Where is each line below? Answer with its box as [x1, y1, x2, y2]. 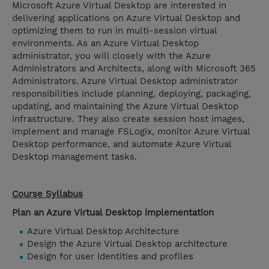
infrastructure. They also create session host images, [12, 113, 244, 125]
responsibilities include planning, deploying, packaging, [12, 88, 251, 100]
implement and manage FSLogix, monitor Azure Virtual [12, 126, 250, 138]
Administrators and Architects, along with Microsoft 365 [12, 63, 256, 74]
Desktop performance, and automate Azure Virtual [12, 139, 231, 150]
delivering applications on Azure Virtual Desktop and [12, 13, 240, 24]
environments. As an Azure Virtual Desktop [12, 38, 199, 49]
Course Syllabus [12, 189, 83, 200]
